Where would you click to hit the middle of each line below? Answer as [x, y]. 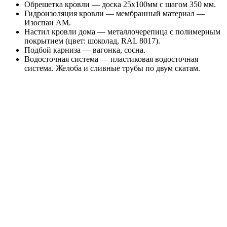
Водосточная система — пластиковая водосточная [111, 59]
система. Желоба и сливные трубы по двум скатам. [112, 68]
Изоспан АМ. [48, 22]
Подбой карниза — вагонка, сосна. [85, 50]
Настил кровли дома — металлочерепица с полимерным [122, 31]
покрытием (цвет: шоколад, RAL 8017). [92, 41]
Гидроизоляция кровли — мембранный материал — [115, 13]
